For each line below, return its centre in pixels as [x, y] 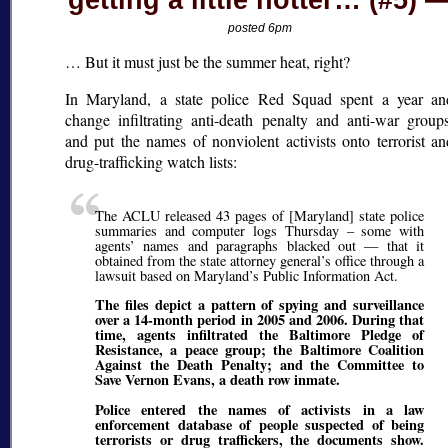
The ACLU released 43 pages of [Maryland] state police [260, 215]
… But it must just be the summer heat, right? [207, 62]
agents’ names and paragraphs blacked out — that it [260, 245]
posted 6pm [259, 28]
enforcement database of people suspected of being [260, 424]
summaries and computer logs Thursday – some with [260, 230]
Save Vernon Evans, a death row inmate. [217, 380]
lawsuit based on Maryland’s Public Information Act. [246, 275]
